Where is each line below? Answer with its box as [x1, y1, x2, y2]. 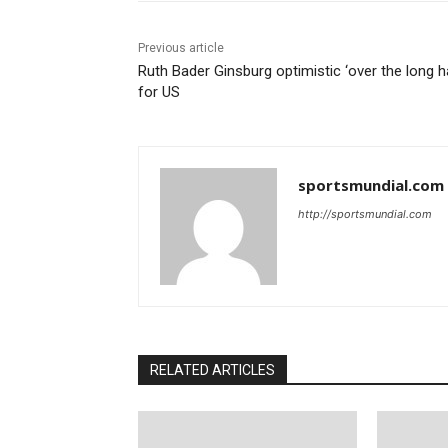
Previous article [138, 41, 224, 56]
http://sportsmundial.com [298, 207, 432, 222]
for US [138, 83, 180, 102]
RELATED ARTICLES [150, 362, 275, 379]
